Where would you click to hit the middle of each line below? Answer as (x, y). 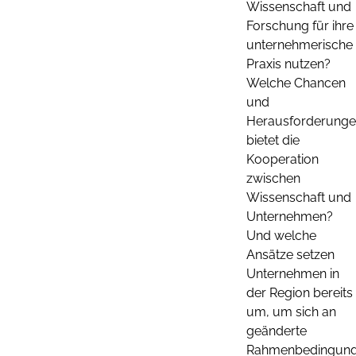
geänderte (277, 331)
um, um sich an (291, 311)
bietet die (273, 140)
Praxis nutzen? (288, 64)
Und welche (281, 235)
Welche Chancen (296, 83)
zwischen (273, 178)
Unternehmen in (293, 273)
